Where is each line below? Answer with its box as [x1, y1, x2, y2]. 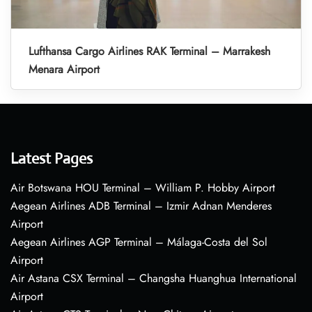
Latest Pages [10, 149, 93, 169]
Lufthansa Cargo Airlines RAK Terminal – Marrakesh [29, 43, 270, 60]
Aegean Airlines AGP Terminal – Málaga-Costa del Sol [10, 234, 267, 251]
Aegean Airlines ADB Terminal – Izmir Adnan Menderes [10, 198, 272, 214]
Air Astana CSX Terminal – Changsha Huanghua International [10, 270, 297, 287]
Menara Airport [29, 61, 100, 78]
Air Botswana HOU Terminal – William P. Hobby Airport [10, 180, 275, 196]
